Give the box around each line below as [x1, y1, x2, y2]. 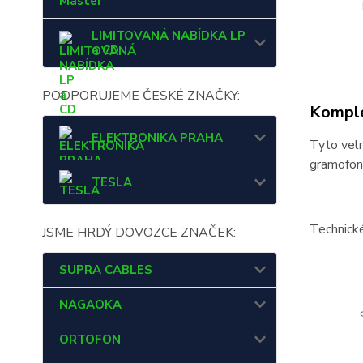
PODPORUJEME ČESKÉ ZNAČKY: [42, 87, 240, 105]
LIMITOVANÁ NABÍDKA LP [92, 28, 246, 44]
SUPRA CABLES [59, 262, 152, 278]
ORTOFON [59, 331, 121, 348]
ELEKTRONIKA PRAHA [92, 130, 223, 146]
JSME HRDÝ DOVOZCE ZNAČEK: [42, 224, 236, 241]
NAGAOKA [59, 297, 122, 313]
